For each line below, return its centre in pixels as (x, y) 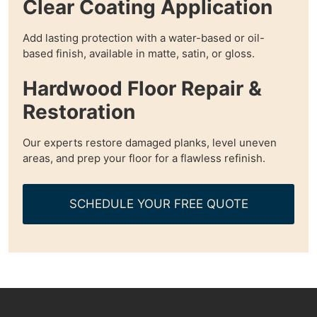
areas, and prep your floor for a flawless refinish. (144, 158)
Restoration (79, 112)
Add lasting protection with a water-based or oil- (144, 38)
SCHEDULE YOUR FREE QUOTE (158, 203)
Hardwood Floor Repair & (142, 89)
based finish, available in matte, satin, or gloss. (139, 53)
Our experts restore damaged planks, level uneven (150, 143)
